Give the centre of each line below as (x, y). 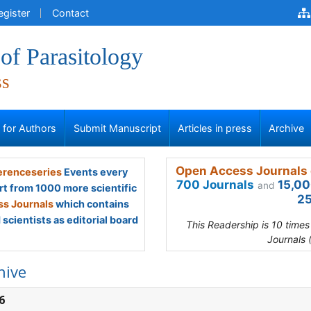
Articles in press (215, 128)
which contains (91, 204)
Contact (70, 13)
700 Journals (215, 185)
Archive (287, 128)
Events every (94, 172)
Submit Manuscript (117, 128)
